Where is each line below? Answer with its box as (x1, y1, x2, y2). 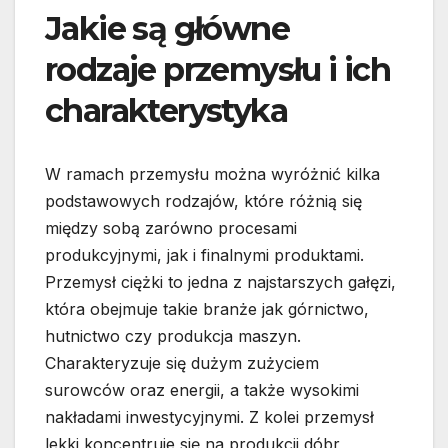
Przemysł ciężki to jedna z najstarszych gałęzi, (45, 272, 396, 293)
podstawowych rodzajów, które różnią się (45, 191, 362, 212)
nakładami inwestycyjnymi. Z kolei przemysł (45, 407, 374, 428)
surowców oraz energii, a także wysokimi (45, 380, 359, 401)
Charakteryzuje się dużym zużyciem (45, 353, 319, 374)
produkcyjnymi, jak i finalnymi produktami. (45, 245, 364, 266)
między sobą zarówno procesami (45, 218, 297, 239)
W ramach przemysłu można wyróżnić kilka (45, 164, 380, 185)
